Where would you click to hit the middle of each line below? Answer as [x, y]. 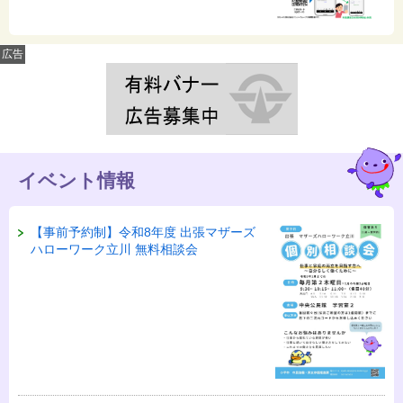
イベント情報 [76, 181]
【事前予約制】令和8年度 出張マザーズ [143, 233]
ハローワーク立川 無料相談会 [114, 250]
